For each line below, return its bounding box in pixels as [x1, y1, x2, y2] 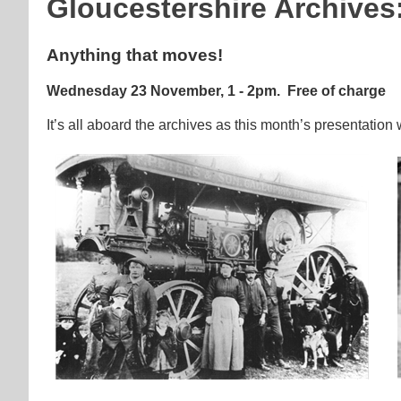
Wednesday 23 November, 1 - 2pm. [47, 83, 284, 99]
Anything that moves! [47, 46, 223, 65]
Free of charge [287, 83, 386, 99]
